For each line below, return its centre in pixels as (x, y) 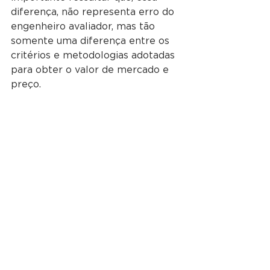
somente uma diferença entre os (92, 41)
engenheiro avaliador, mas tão (84, 27)
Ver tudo (175, 181)
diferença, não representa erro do (94, 12)
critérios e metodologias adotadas (94, 56)
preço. (27, 85)
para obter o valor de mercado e (91, 70)
